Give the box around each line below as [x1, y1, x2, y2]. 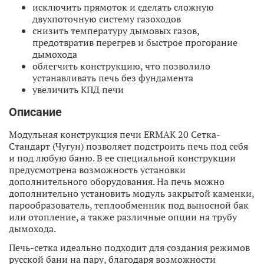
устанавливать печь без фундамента [32, 71, 193, 84]
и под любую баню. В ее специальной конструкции [9, 151, 236, 164]
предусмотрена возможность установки [9, 163, 186, 176]
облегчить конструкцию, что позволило [32, 59, 210, 72]
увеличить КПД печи [32, 82, 124, 96]
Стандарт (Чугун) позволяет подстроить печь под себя [9, 139, 248, 153]
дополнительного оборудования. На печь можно [9, 174, 225, 188]
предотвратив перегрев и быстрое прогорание [32, 35, 237, 49]
